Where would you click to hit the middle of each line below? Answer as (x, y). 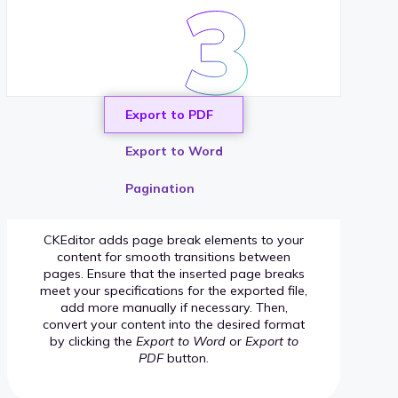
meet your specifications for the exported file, (174, 291)
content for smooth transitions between (174, 257)
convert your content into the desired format (174, 325)
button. (187, 358)
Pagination (159, 188)
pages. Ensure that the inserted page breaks (174, 274)
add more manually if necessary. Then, (174, 308)
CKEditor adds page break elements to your (174, 240)
